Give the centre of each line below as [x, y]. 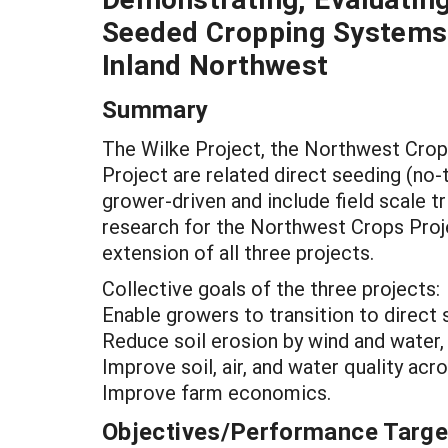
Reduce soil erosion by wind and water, [273, 340]
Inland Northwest [215, 64]
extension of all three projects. [238, 252]
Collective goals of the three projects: [271, 288]
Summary [155, 109]
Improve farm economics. [216, 392]
